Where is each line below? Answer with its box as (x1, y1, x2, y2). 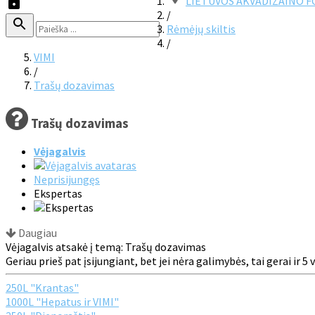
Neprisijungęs (34, 172, 100, 187)
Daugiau (16, 226, 57, 240)
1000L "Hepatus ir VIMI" (6, 295, 119, 309)
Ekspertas (34, 186, 82, 201)
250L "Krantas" (6, 281, 79, 295)
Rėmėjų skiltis (167, 22, 236, 36)
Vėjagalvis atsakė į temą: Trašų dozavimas (6, 240, 206, 255)
